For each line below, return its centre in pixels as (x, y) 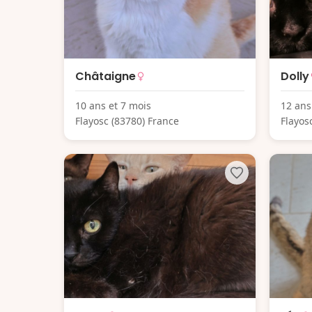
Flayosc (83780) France (127, 121)
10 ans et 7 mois (113, 106)
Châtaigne (106, 77)
